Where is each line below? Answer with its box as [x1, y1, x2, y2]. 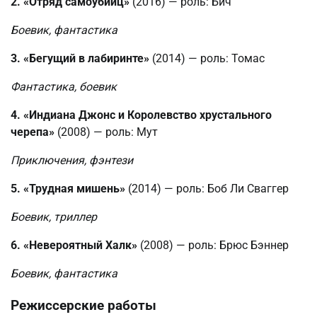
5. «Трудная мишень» [11, 182, 125, 196]
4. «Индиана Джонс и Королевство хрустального [11, 108, 272, 122]
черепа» [11, 125, 54, 139]
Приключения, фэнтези [11, 154, 133, 168]
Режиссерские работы [11, 298, 156, 314]
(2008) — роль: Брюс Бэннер [137, 238, 289, 253]
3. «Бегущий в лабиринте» [11, 52, 149, 66]
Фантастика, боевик [11, 80, 117, 94]
